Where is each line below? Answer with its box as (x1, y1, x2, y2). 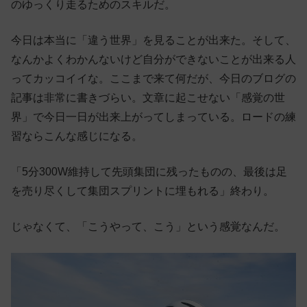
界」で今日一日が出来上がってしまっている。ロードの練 (11, 110, 296, 123)
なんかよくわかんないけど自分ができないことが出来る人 (11, 53, 296, 65)
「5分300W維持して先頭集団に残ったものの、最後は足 (11, 165, 287, 177)
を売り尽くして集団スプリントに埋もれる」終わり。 (11, 184, 274, 197)
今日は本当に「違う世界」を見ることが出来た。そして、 (11, 34, 296, 46)
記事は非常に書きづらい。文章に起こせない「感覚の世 (11, 91, 285, 103)
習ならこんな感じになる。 (11, 130, 143, 142)
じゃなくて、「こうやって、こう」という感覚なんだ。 (11, 220, 285, 232)
